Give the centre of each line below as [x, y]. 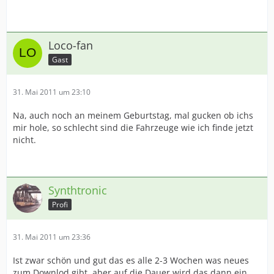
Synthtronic [78, 190]
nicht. [24, 140]
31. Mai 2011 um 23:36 [52, 237]
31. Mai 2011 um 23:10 [52, 92]
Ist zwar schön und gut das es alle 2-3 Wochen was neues [131, 260]
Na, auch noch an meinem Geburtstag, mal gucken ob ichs [133, 115]
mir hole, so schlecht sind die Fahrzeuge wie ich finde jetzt [133, 128]
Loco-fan [71, 45]
